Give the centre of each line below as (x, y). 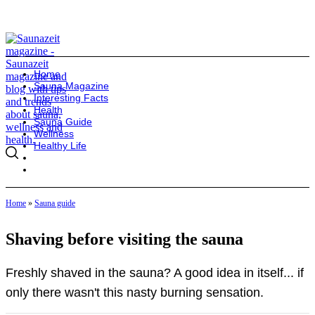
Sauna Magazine (71, 86)
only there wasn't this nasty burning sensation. (135, 292)
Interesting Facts (71, 98)
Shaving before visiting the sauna (124, 239)
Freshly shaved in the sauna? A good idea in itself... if (155, 272)
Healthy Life (60, 146)
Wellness (54, 134)
